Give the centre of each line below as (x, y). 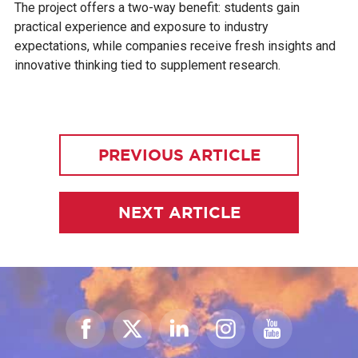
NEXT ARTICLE (179, 213)
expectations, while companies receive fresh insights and (175, 46)
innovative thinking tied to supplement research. (147, 66)
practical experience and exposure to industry (141, 27)
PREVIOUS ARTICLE (179, 155)
